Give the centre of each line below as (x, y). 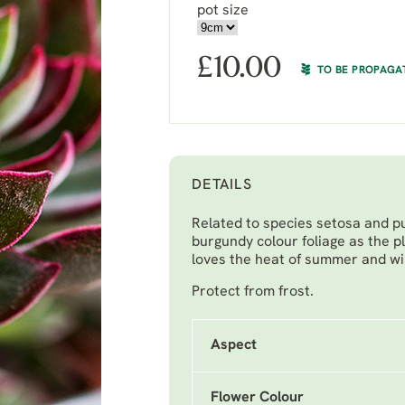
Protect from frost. (253, 292)
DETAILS (222, 185)
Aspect (234, 345)
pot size (223, 11)
